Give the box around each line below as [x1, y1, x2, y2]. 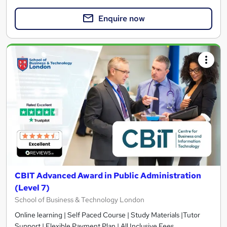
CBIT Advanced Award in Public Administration [15, 170, 201, 181]
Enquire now [98, 13, 145, 24]
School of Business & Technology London [15, 195, 144, 205]
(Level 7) [15, 182, 50, 194]
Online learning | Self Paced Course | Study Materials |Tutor [15, 210, 200, 220]
